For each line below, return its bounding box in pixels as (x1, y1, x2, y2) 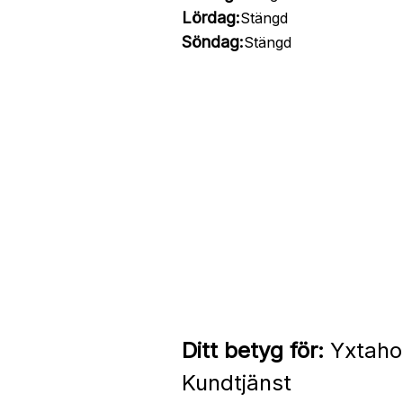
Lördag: (181, 8, 240, 27)
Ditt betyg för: (181, 337, 324, 363)
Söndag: (181, 32, 244, 51)
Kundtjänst (181, 370, 291, 396)
